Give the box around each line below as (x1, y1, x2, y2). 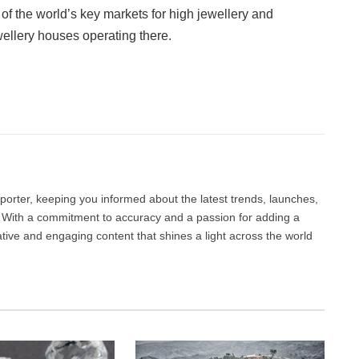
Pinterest (111, 95, 163, 110)
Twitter (58, 95, 100, 110)
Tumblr (220, 95, 264, 110)
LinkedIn (167, 95, 221, 110)
